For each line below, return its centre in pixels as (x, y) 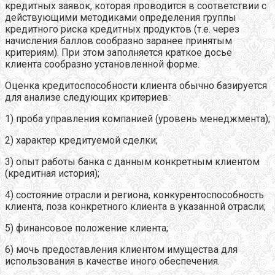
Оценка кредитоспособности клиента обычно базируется (136, 85)
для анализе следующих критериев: (87, 97)
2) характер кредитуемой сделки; (81, 140)
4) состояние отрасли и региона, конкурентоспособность (134, 195)
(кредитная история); (52, 173)
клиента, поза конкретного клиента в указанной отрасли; (135, 206)
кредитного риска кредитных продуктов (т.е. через (122, 29)
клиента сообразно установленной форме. (102, 64)
